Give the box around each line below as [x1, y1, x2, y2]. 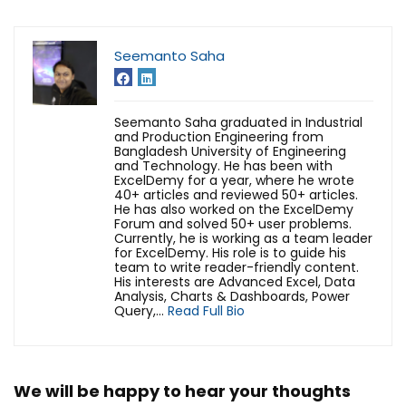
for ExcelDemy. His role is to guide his [114, 244, 346, 263]
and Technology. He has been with [114, 157, 333, 176]
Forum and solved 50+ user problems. [114, 215, 352, 234]
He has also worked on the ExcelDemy [114, 200, 353, 219]
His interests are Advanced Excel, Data [114, 273, 355, 292]
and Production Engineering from [114, 128, 324, 147]
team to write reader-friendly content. [114, 258, 359, 277]
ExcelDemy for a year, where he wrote [114, 171, 354, 190]
